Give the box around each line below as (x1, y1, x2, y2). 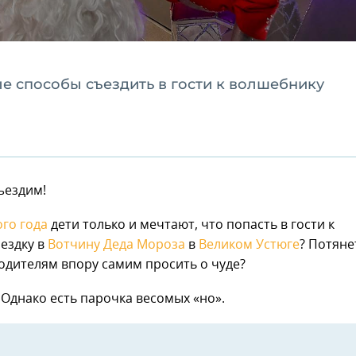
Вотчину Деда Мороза (48, 238, 185, 252)
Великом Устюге (199, 238, 300, 252)
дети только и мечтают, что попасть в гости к (48, 219, 335, 232)
